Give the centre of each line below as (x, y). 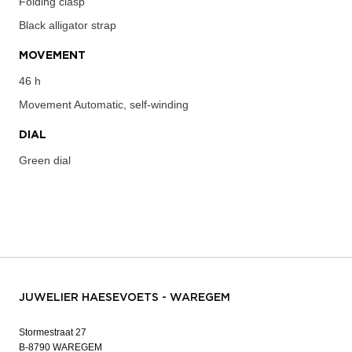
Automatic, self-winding (130, 104)
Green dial (45, 160)
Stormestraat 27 (53, 332)
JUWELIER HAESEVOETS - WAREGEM (125, 297)
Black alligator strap (68, 25)
